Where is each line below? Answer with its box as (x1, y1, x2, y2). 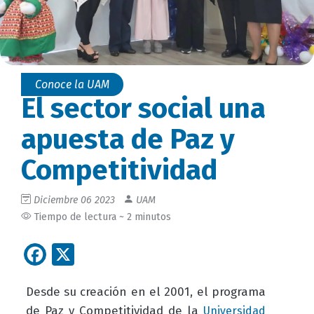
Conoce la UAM (35, 77, 109, 91)
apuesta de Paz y (21, 122, 235, 156)
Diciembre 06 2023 (34, 193, 115, 206)
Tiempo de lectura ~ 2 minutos (31, 210, 171, 223)
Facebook (46, 239, 142, 266)
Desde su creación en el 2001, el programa (25, 285, 266, 300)
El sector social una (21, 91, 266, 125)
